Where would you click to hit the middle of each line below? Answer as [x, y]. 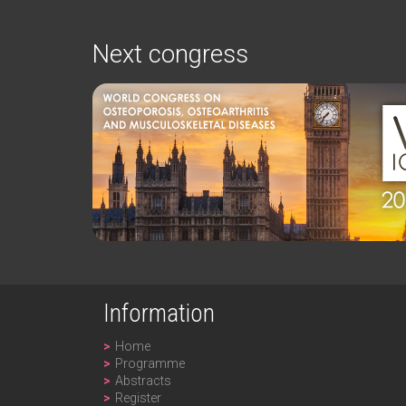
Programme [150, 363]
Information [159, 313]
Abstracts [143, 381]
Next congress [170, 54]
